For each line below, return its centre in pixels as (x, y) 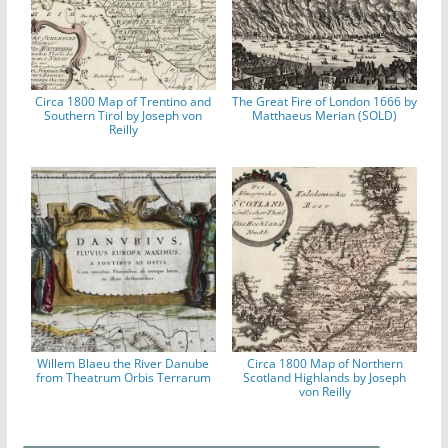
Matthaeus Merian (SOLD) (325, 116)
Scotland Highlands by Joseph (325, 378)
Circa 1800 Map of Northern (324, 364)
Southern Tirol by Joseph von (123, 116)
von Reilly (324, 392)
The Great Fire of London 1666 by (325, 102)
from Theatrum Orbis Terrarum (123, 378)
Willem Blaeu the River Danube (123, 364)
